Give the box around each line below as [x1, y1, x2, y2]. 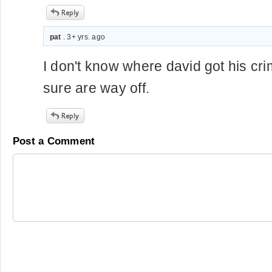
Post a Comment [13, 135, 95, 147]
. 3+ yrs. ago [61, 33, 106, 41]
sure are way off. [43, 80, 150, 96]
